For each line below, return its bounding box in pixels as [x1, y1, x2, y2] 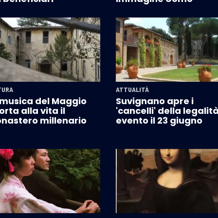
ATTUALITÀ [116, 85, 149, 94]
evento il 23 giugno [116, 114, 202, 127]
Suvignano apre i [116, 95, 194, 108]
